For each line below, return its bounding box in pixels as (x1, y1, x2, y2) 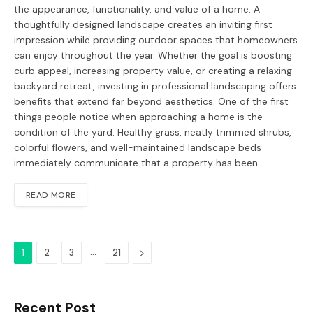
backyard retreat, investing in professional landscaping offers (14, 79, 296, 92)
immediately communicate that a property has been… (14, 156, 264, 169)
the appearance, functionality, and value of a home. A (14, 2, 260, 15)
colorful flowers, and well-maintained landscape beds (14, 140, 261, 154)
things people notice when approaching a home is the (14, 110, 263, 123)
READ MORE (26, 189, 76, 201)
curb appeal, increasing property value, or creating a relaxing (14, 64, 292, 77)
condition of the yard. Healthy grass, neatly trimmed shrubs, (14, 125, 291, 138)
